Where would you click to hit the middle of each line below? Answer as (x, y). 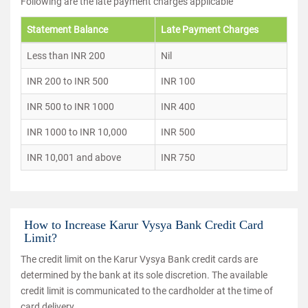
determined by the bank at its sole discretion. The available (144, 275)
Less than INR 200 (66, 56)
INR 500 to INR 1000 (70, 107)
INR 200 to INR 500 (68, 81)
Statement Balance (67, 30)
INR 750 (178, 157)
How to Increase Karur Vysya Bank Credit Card (144, 225)
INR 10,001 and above (74, 157)
